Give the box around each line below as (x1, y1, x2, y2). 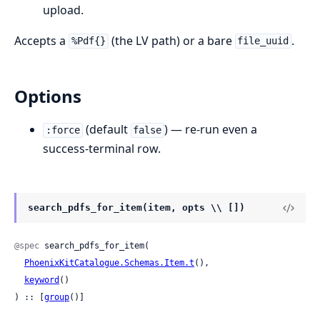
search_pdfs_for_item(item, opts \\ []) (28, 202, 245, 214)
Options (14, 84, 81, 109)
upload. (43, 1, 84, 18)
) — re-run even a (164, 121, 258, 138)
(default (82, 121, 131, 138)
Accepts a (14, 32, 69, 49)
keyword (24, 274, 59, 285)
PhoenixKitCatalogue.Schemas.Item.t (24, 257, 194, 268)
